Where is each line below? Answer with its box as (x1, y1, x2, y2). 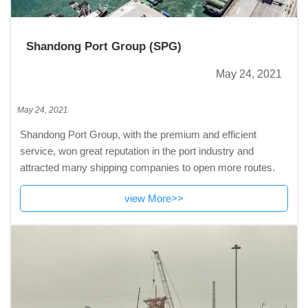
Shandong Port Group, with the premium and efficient (19, 129, 256, 141)
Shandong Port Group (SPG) (26, 39, 182, 53)
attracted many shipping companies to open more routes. (19, 162, 275, 174)
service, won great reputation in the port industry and (19, 145, 254, 157)
